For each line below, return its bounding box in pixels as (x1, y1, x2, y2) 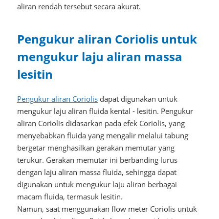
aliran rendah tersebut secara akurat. (17, 1, 141, 11)
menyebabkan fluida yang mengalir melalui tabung (17, 130, 188, 140)
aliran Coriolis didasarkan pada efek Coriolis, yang (17, 118, 185, 128)
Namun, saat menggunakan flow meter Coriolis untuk (17, 203, 197, 214)
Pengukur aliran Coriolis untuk (17, 30, 197, 47)
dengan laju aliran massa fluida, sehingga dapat (17, 167, 176, 177)
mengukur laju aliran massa (17, 48, 182, 65)
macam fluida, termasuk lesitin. (17, 191, 123, 201)
